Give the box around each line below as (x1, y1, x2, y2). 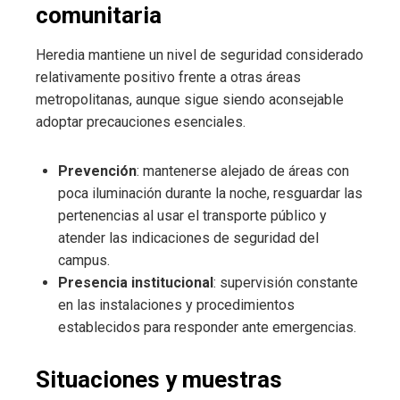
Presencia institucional (58, 274, 213, 292)
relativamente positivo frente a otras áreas (36, 69, 301, 87)
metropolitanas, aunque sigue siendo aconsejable (36, 91, 344, 109)
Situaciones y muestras (36, 366, 282, 394)
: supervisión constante (213, 274, 358, 292)
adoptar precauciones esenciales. (36, 113, 246, 131)
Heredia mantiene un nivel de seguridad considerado (36, 46, 363, 64)
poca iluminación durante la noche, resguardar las (58, 185, 362, 203)
